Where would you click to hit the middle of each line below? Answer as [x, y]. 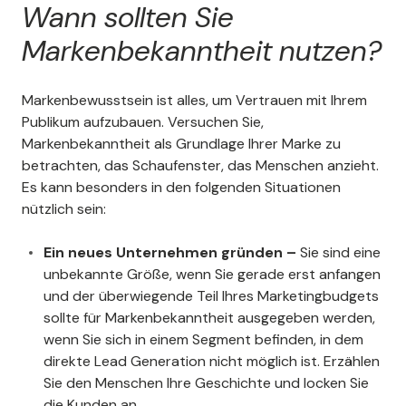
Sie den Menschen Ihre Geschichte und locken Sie [206, 383]
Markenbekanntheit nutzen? [202, 51]
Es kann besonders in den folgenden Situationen [181, 188]
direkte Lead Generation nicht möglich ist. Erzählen [212, 362]
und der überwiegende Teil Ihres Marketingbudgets [211, 296]
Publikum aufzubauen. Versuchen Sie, [143, 122]
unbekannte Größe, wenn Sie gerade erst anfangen [212, 275]
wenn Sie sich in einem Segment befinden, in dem [203, 340]
